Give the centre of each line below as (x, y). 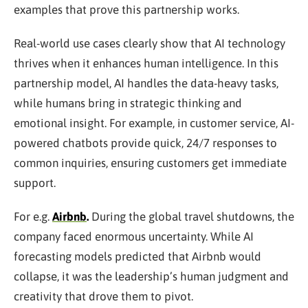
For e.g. (33, 216)
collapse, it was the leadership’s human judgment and (151, 276)
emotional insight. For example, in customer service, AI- (154, 123)
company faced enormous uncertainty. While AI (134, 236)
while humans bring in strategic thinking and (128, 103)
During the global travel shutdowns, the (191, 216)
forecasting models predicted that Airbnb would (137, 256)
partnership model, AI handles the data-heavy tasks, (146, 83)
